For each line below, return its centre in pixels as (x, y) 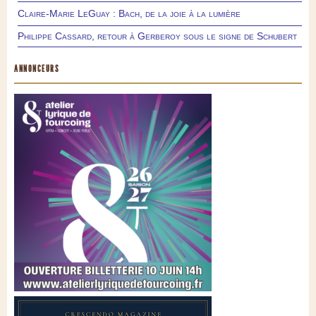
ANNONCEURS (37, 69)
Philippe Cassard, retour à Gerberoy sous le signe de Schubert (157, 36)
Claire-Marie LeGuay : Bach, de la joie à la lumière (129, 14)
